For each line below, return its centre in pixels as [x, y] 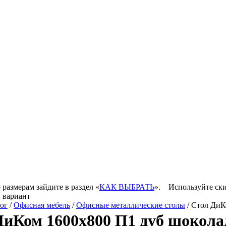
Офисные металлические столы [131, 205]
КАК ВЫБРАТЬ [127, 187]
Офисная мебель [42, 205]
